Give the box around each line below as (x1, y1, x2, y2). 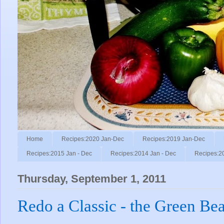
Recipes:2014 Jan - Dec (110, 150, 176, 157)
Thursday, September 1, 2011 (17, 172, 166, 185)
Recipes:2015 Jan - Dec (26, 150, 92, 157)
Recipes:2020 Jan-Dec (61, 135, 124, 142)
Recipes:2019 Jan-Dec (142, 135, 205, 142)
